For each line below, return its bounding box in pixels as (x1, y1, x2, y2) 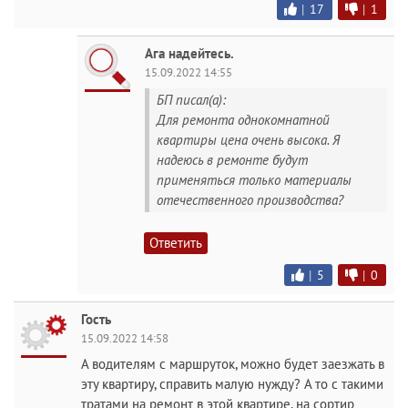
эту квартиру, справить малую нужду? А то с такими (81, 374, 383, 393)
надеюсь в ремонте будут (157, 151, 308, 169)
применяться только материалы (157, 171, 352, 189)
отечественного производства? (157, 191, 343, 209)
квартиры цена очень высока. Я (157, 131, 340, 149)
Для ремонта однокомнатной (157, 111, 330, 129)
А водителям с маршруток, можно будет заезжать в (81, 354, 384, 372)
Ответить (149, 233, 202, 251)
